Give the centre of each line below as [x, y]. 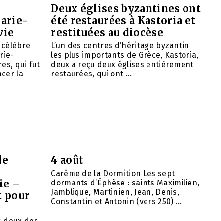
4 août [67, 160]
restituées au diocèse [107, 32]
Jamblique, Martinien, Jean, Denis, [115, 192]
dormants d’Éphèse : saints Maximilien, [125, 183]
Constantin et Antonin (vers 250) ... [116, 201]
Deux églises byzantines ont [126, 8]
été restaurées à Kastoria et [123, 20]
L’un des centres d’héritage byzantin [120, 45]
